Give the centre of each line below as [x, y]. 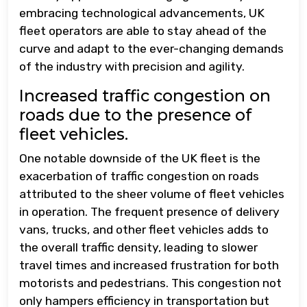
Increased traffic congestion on [145, 95]
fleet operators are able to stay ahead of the [143, 30]
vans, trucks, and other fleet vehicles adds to [144, 229]
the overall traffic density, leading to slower [138, 247]
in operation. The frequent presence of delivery [149, 211]
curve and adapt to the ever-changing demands [151, 48]
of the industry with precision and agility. [132, 66]
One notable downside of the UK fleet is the [140, 158]
